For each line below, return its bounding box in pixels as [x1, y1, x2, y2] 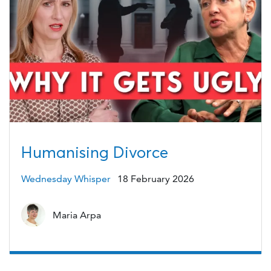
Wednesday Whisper [21, 172, 111, 184]
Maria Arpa [52, 209, 101, 221]
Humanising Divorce [21, 143, 168, 163]
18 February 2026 [117, 172, 195, 184]
